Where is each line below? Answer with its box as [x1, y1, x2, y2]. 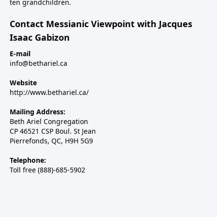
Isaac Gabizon [10, 31, 70, 44]
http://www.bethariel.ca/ [10, 88, 89, 97]
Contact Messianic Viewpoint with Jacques [10, 18, 192, 30]
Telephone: [10, 155, 46, 165]
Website [10, 78, 37, 88]
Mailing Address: [10, 107, 65, 117]
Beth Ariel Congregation [10, 117, 88, 126]
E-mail [10, 49, 31, 59]
